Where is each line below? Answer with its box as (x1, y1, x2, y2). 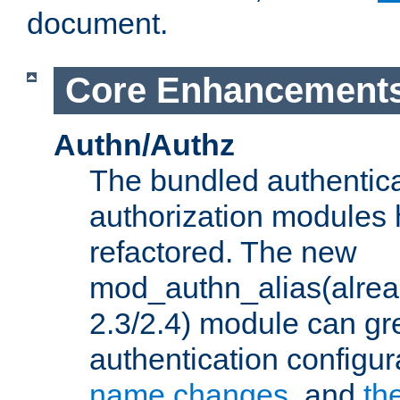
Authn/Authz (54, 127, 235, 162)
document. (27, 6, 168, 41)
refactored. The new (89, 234, 357, 269)
